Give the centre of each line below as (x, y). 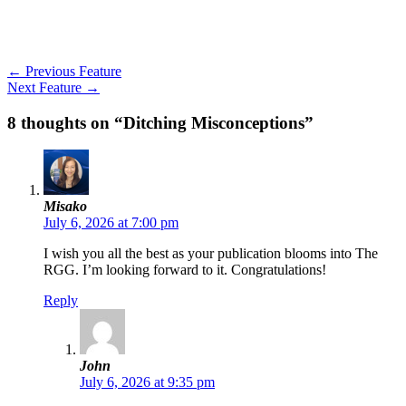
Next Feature (46, 87)
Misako (65, 207)
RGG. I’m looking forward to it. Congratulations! (185, 270)
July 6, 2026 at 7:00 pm (111, 223)
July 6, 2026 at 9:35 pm (147, 382)
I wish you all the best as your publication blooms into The (211, 254)
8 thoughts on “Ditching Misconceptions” (160, 122)
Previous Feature (72, 71)
